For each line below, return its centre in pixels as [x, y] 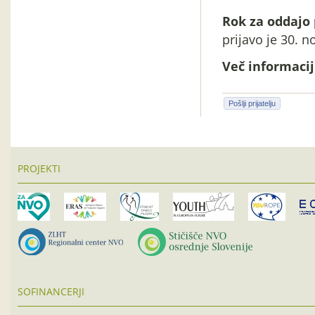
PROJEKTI [39, 168]
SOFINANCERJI [51, 291]
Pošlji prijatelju [252, 103]
